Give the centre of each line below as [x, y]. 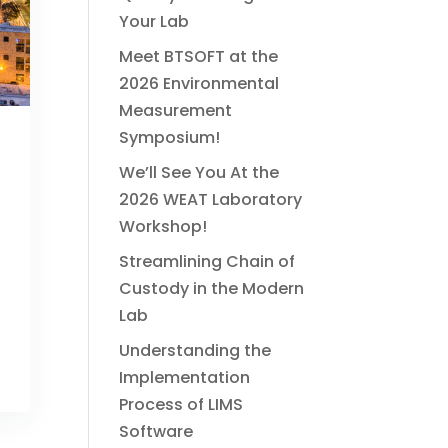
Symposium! [170, 137]
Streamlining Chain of [207, 261]
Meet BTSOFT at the [199, 56]
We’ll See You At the [199, 172]
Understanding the [195, 350]
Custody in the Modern [212, 288]
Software [156, 431]
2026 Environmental [199, 83]
